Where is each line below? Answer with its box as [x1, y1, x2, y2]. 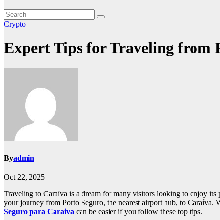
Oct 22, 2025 [4, 173, 45, 182]
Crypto [4, 20, 26, 28]
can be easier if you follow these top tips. [74, 207, 202, 216]
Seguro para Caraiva [4, 207, 74, 216]
